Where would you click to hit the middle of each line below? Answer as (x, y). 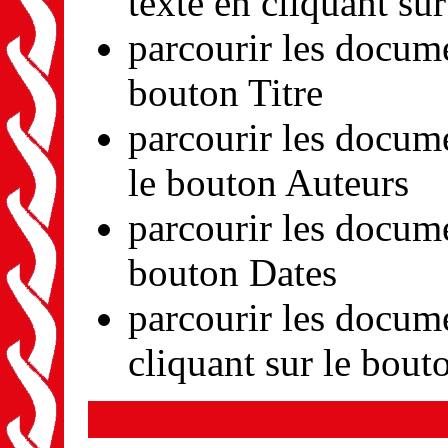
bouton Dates (232, 272)
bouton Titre (225, 92)
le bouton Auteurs (268, 182)
